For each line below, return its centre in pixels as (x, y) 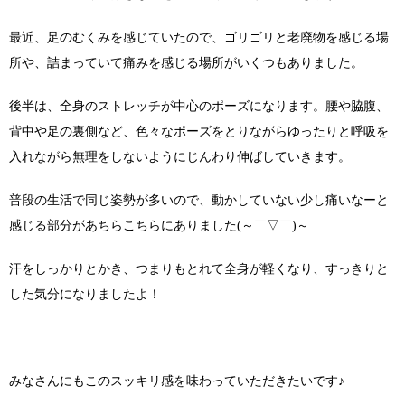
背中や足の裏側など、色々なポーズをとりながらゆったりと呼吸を (199, 131)
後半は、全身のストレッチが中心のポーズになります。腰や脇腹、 (199, 106)
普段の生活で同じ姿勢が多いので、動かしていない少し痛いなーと (199, 200)
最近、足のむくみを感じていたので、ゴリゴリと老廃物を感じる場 (199, 37)
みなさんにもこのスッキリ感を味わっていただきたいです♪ (177, 381)
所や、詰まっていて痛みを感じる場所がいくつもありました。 (186, 62)
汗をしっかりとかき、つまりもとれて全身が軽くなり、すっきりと (199, 268)
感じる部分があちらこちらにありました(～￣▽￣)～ (159, 225)
